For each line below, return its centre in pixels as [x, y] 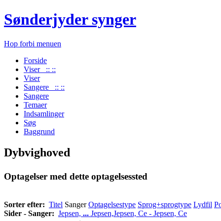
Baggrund [39, 131]
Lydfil [203, 204]
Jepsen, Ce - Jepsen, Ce [150, 213]
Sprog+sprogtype [165, 204]
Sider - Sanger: [29, 213]
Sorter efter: [24, 204]
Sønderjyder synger [70, 19]
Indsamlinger [44, 113]
